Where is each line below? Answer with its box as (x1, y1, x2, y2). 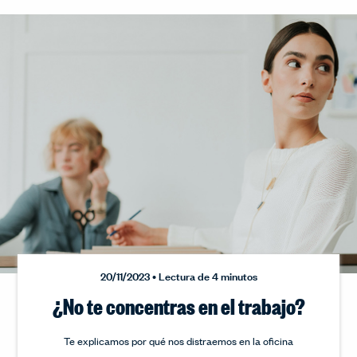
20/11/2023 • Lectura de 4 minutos (100, 267, 257, 284)
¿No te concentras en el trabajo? (52, 290, 305, 321)
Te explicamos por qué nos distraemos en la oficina (64, 333, 293, 349)
